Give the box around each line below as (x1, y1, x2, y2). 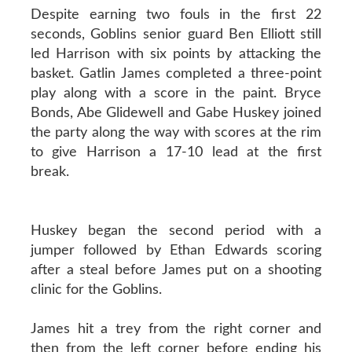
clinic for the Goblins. (30, 282, 162, 297)
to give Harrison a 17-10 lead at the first (30, 145, 322, 159)
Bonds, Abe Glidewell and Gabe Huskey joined (30, 105, 322, 120)
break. (30, 164, 69, 179)
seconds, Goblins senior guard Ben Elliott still (30, 27, 322, 42)
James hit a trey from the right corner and (30, 321, 322, 336)
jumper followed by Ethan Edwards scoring (30, 243, 322, 258)
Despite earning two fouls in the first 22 (30, 7, 322, 22)
